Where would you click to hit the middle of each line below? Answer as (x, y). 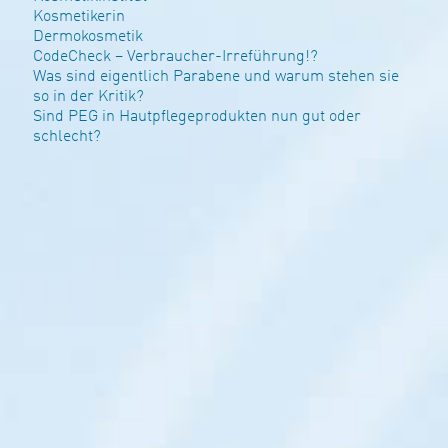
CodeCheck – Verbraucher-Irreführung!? (175, 56)
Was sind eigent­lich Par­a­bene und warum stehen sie (215, 76)
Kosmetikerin (78, 16)
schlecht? (66, 136)
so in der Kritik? (88, 96)
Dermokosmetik (87, 36)
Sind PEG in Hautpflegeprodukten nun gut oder (196, 116)
